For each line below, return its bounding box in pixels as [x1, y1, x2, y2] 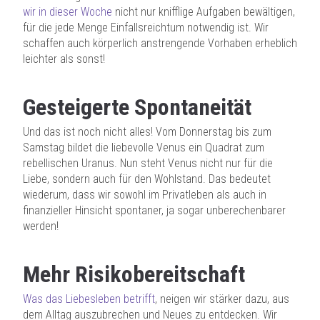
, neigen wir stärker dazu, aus [155, 292, 289, 306]
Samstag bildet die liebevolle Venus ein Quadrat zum [23, 141, 264, 154]
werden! [23, 219, 59, 233]
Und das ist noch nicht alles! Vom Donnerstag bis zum [23, 125, 271, 139]
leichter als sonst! [23, 52, 105, 66]
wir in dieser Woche [23, 5, 112, 19]
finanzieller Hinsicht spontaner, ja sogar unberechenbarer [23, 204, 286, 217]
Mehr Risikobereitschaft [23, 261, 245, 288]
